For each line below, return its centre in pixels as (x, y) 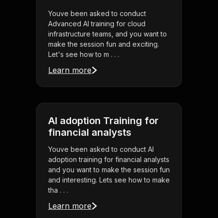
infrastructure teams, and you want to (108, 34)
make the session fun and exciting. (104, 44)
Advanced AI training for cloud (97, 24)
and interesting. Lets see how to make (109, 180)
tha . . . (58, 190)
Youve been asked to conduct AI (101, 149)
